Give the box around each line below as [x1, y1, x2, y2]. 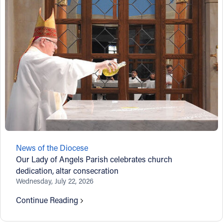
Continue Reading [16, 195, 79, 206]
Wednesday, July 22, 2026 [16, 176, 94, 186]
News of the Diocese [16, 142, 89, 153]
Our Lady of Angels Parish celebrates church [16, 154, 173, 165]
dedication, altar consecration [16, 165, 119, 176]
